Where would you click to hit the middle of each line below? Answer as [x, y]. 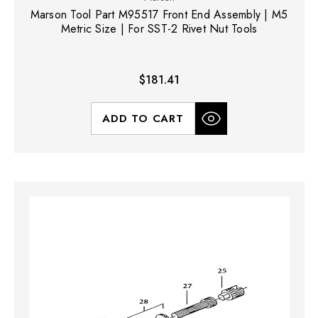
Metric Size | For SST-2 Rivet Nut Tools [159, 28]
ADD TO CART [143, 118]
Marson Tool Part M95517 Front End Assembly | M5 [159, 14]
